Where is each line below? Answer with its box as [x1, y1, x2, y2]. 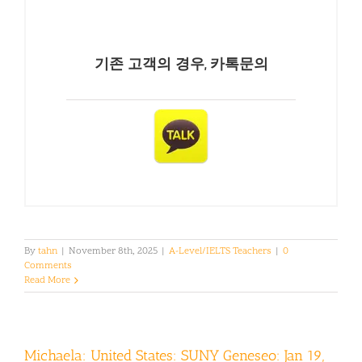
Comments [24, 259, 72, 273]
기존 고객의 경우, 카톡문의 [94, 55, 268, 74]
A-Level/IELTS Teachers [169, 245, 271, 259]
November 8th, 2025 [69, 245, 158, 259]
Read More [24, 274, 70, 288]
